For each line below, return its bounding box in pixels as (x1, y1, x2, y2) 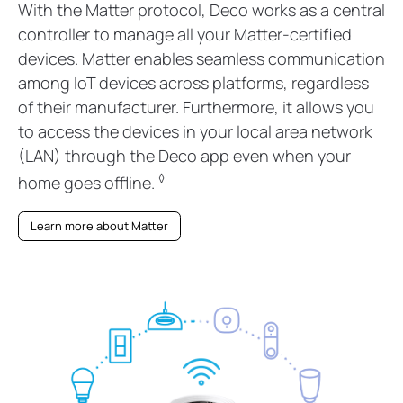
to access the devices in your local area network (18, 121, 372, 143)
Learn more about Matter (30, 218, 168, 235)
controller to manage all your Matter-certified (18, 23, 352, 46)
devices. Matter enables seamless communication (18, 48, 385, 70)
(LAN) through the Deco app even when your (18, 145, 351, 167)
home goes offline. (18, 172, 158, 194)
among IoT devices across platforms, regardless (18, 72, 369, 94)
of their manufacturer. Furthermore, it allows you (18, 96, 374, 119)
